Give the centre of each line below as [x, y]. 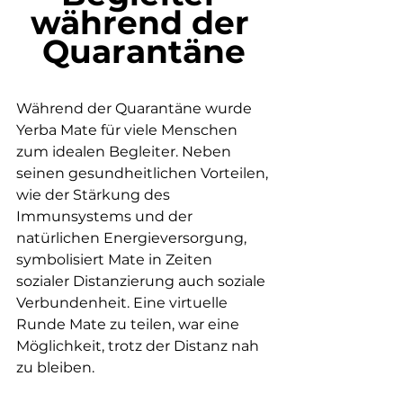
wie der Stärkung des [95, 195]
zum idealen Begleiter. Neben [125, 152]
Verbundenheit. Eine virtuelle [124, 303]
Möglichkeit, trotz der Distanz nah [139, 346]
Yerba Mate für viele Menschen [129, 130]
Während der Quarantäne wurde [136, 108]
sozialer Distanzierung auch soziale [143, 281]
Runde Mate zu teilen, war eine [130, 324]
